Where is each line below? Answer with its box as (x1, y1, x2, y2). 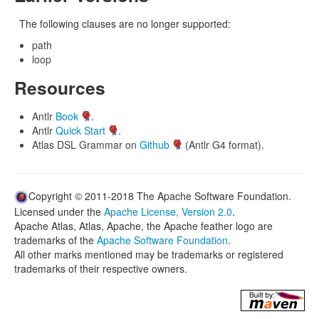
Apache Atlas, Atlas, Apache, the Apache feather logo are (14, 219, 273, 234)
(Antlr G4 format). (182, 137, 264, 152)
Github (140, 137, 169, 152)
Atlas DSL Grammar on (32, 137, 140, 152)
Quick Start (56, 123, 105, 137)
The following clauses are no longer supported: (19, 16, 231, 31)
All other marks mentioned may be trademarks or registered (14, 247, 283, 262)
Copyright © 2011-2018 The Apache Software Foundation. (28, 189, 291, 203)
